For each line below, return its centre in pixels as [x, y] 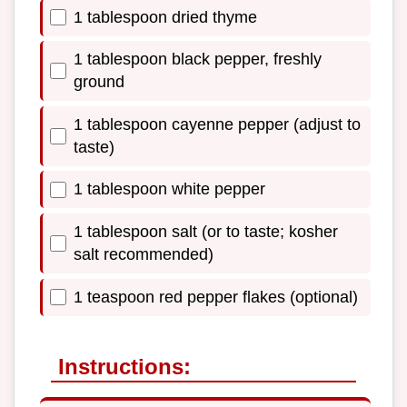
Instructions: [124, 366]
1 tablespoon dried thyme [165, 17]
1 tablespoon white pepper [169, 189]
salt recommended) [144, 254]
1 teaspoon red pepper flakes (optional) [216, 297]
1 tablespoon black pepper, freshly [198, 60]
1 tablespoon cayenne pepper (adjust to [217, 124]
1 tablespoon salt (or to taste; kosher [206, 232]
